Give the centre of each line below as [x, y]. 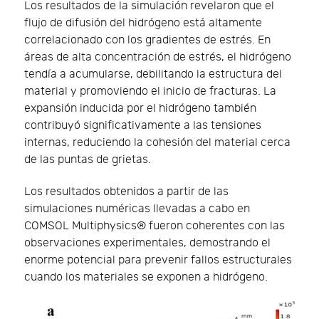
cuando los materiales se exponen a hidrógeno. [146, 278]
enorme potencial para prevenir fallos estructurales [158, 261]
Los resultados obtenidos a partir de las [126, 192]
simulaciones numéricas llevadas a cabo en [137, 209]
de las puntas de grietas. [88, 160]
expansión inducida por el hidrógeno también [140, 109]
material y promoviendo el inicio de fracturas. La [150, 92]
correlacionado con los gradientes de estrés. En [147, 41]
